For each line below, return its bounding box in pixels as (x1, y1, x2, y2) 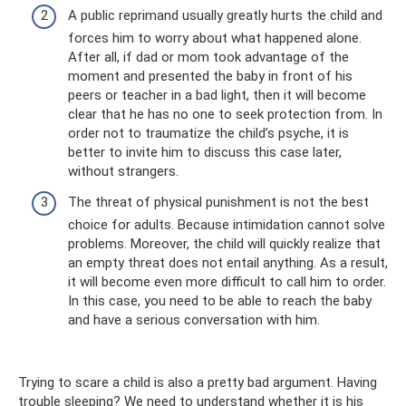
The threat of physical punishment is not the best (68, 193, 369, 210)
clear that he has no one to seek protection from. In (68, 106, 382, 122)
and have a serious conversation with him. (68, 311, 320, 328)
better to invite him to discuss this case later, (68, 144, 342, 160)
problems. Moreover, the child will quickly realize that (68, 235, 381, 252)
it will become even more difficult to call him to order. (68, 273, 386, 290)
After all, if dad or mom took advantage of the (68, 49, 349, 65)
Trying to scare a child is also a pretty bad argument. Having (18, 373, 377, 391)
